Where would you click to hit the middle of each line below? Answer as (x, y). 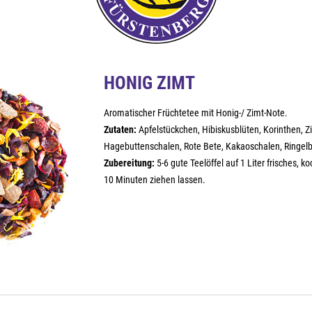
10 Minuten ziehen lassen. (155, 180)
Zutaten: (120, 130)
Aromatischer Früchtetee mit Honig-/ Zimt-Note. (196, 113)
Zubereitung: (129, 163)
